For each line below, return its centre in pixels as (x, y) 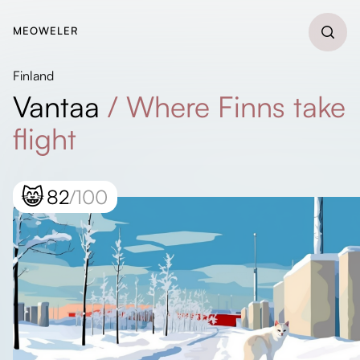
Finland (33, 76)
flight (45, 139)
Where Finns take (236, 106)
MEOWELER (46, 31)
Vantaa (56, 106)
